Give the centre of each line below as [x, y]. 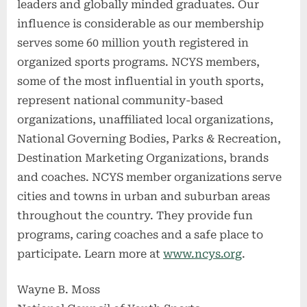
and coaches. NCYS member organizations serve [149, 177]
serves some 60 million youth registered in [133, 43]
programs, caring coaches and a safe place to [140, 235]
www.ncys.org [202, 254]
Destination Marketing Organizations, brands [143, 158]
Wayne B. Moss [59, 290]
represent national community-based [120, 101]
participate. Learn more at [90, 254]
